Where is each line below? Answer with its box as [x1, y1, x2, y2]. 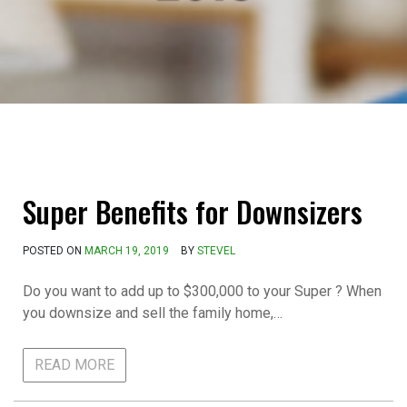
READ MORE [35, 355, 114, 373]
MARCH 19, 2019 [84, 243, 169, 257]
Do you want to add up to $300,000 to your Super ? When [23, 282, 382, 300]
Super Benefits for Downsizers [23, 189, 362, 233]
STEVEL [197, 243, 235, 257]
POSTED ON [23, 243, 84, 257]
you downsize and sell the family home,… [23, 303, 283, 322]
